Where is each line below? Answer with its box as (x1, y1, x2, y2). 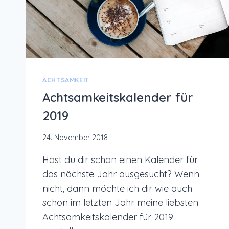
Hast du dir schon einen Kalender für (42, 154, 198, 166)
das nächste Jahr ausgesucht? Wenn (42, 168, 199, 180)
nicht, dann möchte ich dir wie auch (42, 182, 192, 195)
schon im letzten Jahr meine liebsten (42, 197, 198, 209)
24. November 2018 (42, 133, 108, 143)
